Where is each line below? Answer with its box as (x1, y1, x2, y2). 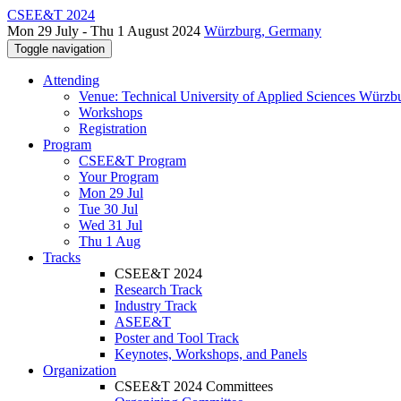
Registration (79, 121, 147, 136)
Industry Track (115, 298, 197, 313)
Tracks (43, 250, 81, 265)
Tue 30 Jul (79, 201, 138, 217)
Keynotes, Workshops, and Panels (115, 346, 307, 362)
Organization (43, 363, 116, 378)
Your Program (79, 169, 158, 184)
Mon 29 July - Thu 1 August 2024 (7, 23, 204, 38)
